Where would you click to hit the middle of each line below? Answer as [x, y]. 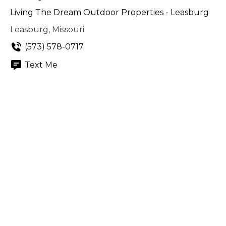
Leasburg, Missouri [47, 30]
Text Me [41, 65]
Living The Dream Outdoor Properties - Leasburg [109, 12]
